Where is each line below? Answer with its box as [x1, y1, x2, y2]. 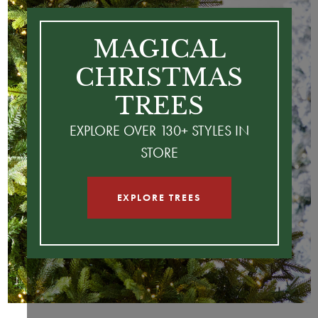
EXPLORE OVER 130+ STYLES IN [69, 121, 249, 140]
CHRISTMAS [75, 62, 243, 92]
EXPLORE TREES [116, 190, 202, 204]
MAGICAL [92, 33, 226, 64]
